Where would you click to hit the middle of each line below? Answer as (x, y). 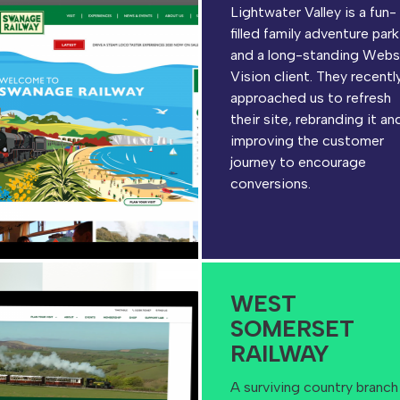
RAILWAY (280, 354)
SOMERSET (292, 329)
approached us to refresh (311, 98)
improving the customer (307, 141)
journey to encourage (298, 162)
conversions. (271, 183)
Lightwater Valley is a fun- (313, 12)
